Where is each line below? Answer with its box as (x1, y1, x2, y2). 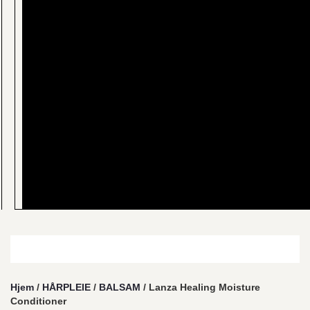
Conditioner (10, 295, 66, 307)
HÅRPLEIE (42, 282, 91, 293)
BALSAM (99, 282, 140, 293)
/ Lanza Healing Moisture (140, 282, 260, 293)
